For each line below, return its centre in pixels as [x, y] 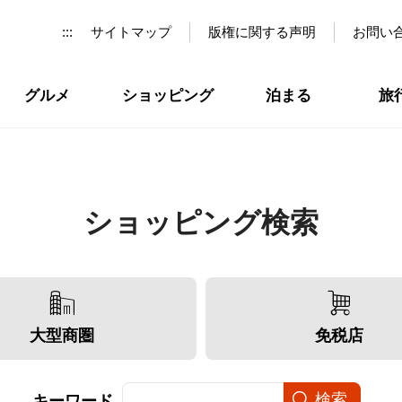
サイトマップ [131, 32]
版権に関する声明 [262, 32]
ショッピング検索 [201, 223]
